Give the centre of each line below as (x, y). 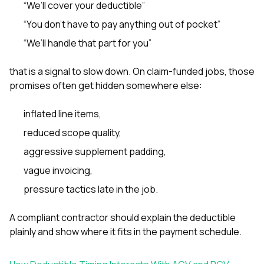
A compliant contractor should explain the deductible (123, 217)
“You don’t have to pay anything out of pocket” (122, 24)
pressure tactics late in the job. (91, 189)
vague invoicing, (58, 170)
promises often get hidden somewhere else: (106, 85)
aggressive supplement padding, (95, 151)
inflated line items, (62, 113)
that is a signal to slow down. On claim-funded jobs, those (132, 71)
